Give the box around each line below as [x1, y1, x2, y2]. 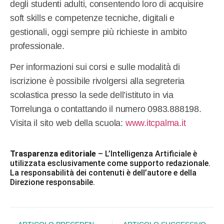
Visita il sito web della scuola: [10, 117, 125, 128]
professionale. [10, 40, 64, 51]
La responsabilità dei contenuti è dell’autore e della [10, 168, 196, 178]
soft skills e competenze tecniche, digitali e [10, 12, 175, 23]
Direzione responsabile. [10, 177, 95, 187]
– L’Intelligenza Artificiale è [96, 149, 197, 159]
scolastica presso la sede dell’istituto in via [10, 89, 173, 100]
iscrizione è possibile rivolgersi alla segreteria [10, 75, 185, 86]
